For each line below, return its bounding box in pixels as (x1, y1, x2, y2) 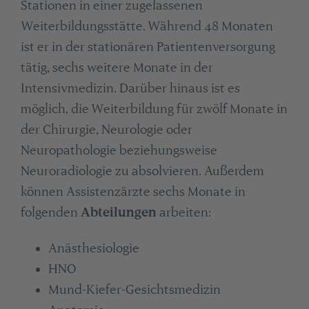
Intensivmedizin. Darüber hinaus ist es (20, 80, 240, 95)
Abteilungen (80, 204, 159, 219)
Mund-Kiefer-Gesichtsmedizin (48, 282, 221, 297)
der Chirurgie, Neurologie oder (20, 121, 192, 137)
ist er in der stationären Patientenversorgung (20, 39, 275, 54)
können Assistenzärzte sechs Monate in (20, 183, 246, 199)
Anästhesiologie (48, 241, 139, 256)
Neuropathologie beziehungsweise (20, 142, 217, 157)
